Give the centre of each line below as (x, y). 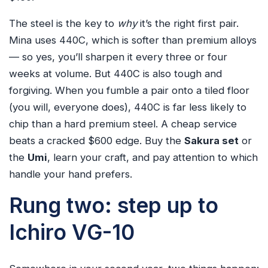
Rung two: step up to (114, 205)
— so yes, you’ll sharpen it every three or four (118, 57)
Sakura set (211, 141)
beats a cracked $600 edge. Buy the (97, 141)
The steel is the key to (63, 24)
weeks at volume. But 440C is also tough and (115, 74)
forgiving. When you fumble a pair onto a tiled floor (129, 91)
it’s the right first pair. (188, 24)
